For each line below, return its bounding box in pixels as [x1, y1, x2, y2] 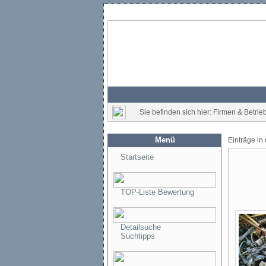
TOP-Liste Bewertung [121, 188, 194, 197]
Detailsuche [121, 223, 161, 232]
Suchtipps [121, 232, 155, 240]
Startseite [121, 153, 154, 161]
